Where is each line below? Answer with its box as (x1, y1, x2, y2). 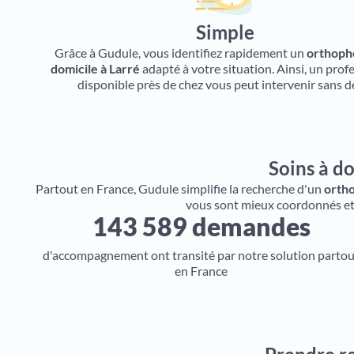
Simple (195, 21, 254, 43)
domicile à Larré (50, 61, 140, 76)
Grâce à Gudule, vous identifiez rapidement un (54, 45, 307, 60)
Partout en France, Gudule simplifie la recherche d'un (35, 181, 324, 196)
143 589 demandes (92, 211, 311, 242)
